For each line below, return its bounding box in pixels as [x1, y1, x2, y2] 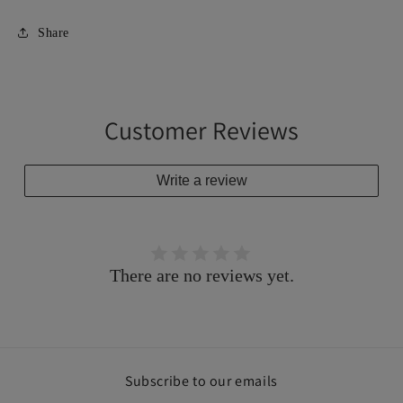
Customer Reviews [104, 113, 299, 147]
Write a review [156, 173, 247, 188]
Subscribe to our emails [125, 372, 278, 390]
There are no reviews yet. [109, 265, 294, 285]
